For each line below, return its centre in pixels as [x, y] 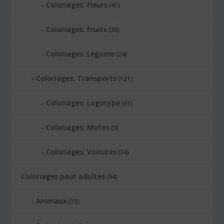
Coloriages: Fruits [77, 29]
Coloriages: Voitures [81, 151]
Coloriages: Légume [80, 53]
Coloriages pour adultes [63, 176]
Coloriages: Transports [76, 78]
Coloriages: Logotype [83, 102]
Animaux [52, 200]
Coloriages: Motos [78, 127]
